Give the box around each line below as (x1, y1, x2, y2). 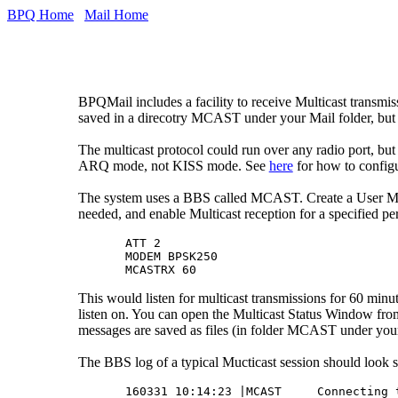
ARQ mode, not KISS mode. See (77, 157, 269, 173)
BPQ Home (7, 7, 74, 22)
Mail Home (84, 7, 148, 22)
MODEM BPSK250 (124, 249, 218, 263)
